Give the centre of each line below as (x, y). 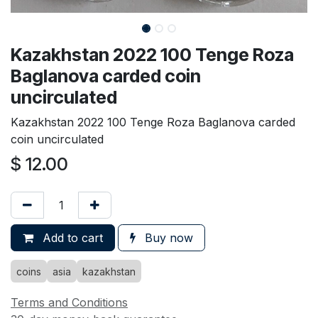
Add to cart (71, 238)
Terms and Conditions (69, 303)
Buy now (167, 238)
